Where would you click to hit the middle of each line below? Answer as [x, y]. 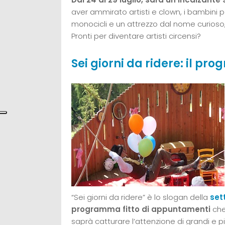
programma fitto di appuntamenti [141, 209]
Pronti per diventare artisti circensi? [136, 36]
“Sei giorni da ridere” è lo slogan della [141, 197]
